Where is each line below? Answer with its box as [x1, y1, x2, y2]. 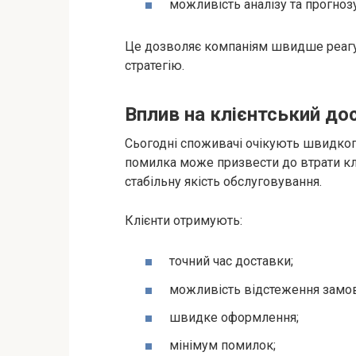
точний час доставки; [169, 253, 293, 269]
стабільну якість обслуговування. [125, 174, 322, 190]
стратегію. [125, 58, 184, 74]
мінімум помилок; [169, 337, 276, 353]
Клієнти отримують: [125, 213, 242, 229]
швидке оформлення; [169, 309, 299, 325]
